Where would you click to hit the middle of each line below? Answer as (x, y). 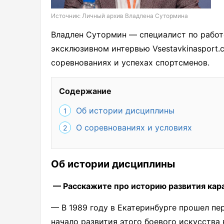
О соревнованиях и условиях (134, 128)
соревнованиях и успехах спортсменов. (130, 63)
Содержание (85, 91)
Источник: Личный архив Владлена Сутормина (119, 16)
